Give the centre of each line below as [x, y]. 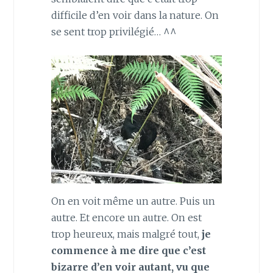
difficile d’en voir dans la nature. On [135, 15]
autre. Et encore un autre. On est [126, 218]
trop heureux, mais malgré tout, [126, 234]
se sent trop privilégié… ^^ [114, 31]
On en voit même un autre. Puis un [133, 201]
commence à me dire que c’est [128, 251]
